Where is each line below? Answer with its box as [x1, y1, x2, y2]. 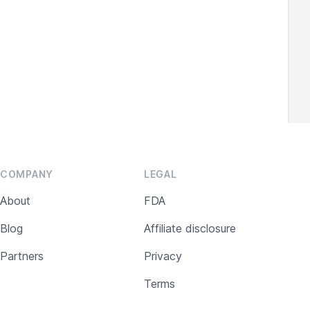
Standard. [136, 6, 181, 17]
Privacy [144, 249, 182, 263]
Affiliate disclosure [144, 221, 236, 235]
